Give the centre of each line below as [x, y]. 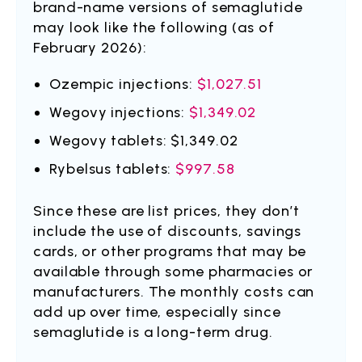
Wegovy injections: [120, 112]
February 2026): [90, 48]
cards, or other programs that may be [170, 251]
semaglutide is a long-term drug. [155, 332]
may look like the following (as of [154, 27]
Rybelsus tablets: [113, 169]
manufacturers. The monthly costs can [174, 292]
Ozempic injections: [123, 84]
